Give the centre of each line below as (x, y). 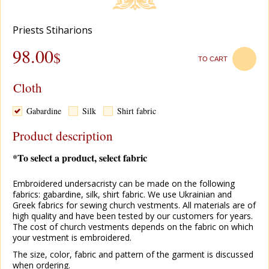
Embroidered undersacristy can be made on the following (124, 183)
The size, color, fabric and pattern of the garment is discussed (133, 254)
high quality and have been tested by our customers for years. (133, 216)
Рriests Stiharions (53, 30)
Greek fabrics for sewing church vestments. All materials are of (134, 205)
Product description (63, 136)
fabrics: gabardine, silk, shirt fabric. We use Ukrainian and (122, 194)
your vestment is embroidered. (72, 237)
